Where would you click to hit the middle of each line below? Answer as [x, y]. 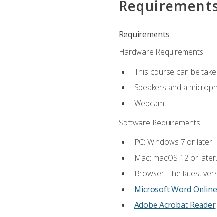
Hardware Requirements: [162, 52]
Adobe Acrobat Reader [175, 205]
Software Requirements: [160, 122]
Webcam [149, 103]
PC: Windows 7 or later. [174, 142]
